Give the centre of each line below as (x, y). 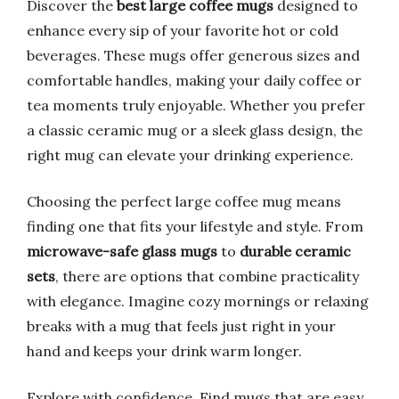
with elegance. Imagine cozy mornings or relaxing (198, 301)
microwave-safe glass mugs (122, 251)
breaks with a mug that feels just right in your (181, 326)
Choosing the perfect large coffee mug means (184, 201)
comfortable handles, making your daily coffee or (194, 80)
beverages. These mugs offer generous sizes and (193, 55)
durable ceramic (295, 251)
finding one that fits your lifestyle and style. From (195, 226)
